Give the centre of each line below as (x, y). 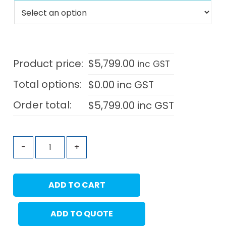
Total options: (48, 84)
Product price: (48, 64)
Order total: (43, 105)
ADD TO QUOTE (82, 214)
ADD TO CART (77, 185)
